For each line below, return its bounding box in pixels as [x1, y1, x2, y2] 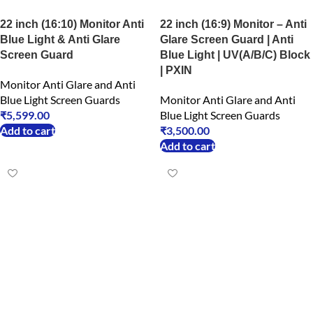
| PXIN [160, 64, 192, 76]
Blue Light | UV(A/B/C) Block [160, 49, 310, 61]
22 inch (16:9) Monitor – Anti [160, 18, 307, 30]
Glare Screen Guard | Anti [160, 34, 293, 45]
